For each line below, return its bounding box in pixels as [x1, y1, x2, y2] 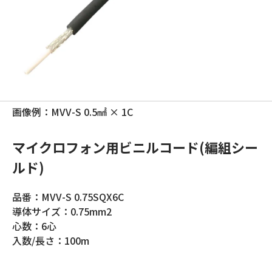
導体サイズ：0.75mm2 [12, 204, 112, 219]
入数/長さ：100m [12, 233, 89, 248]
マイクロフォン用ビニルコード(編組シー [12, 137, 258, 157]
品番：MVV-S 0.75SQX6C [12, 189, 124, 204]
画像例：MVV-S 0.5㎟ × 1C [12, 104, 133, 119]
